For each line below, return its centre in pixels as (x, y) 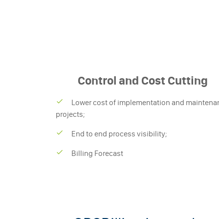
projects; (70, 114)
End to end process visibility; (119, 133)
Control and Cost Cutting (143, 80)
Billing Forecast (97, 153)
